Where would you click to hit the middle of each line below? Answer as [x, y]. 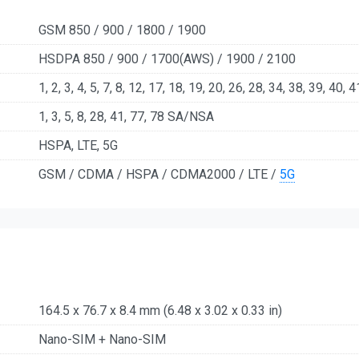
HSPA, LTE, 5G [78, 146]
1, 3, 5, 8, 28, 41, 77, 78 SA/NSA [126, 117]
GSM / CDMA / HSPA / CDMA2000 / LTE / [159, 175]
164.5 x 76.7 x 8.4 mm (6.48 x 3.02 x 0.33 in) [160, 310]
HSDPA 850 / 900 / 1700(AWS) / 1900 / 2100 [167, 59]
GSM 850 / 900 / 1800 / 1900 [122, 30]
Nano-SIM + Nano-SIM [102, 339]
